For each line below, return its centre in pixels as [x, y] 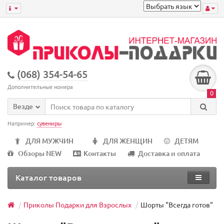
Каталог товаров [48, 177]
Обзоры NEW [40, 153]
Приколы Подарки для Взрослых [77, 205]
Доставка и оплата [169, 153]
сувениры [49, 123]
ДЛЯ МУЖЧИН [49, 141]
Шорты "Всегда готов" [177, 205]
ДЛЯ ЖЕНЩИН [128, 141]
